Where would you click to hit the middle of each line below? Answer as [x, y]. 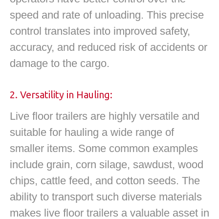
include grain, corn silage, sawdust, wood [107, 164]
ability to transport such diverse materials [106, 197]
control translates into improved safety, [100, 31]
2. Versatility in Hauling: [61, 94]
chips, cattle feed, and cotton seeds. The [105, 180]
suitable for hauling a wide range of [92, 132]
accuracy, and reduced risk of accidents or [109, 47]
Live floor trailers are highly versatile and [105, 116]
